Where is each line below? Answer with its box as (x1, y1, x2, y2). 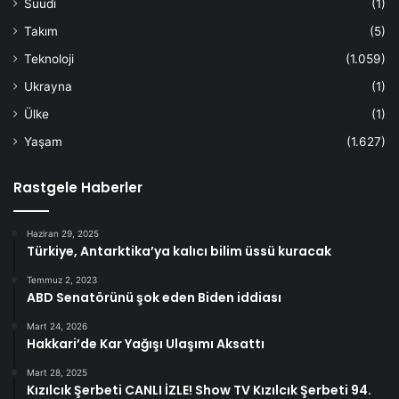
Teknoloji (24, 51, 74, 66)
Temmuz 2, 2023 (27, 273, 97, 285)
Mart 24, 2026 (27, 320, 87, 331)
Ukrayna (24, 78, 72, 94)
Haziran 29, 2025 (27, 227, 99, 239)
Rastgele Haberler (13, 177, 142, 197)
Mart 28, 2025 (27, 366, 87, 378)
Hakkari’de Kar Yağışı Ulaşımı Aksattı (27, 334, 265, 353)
